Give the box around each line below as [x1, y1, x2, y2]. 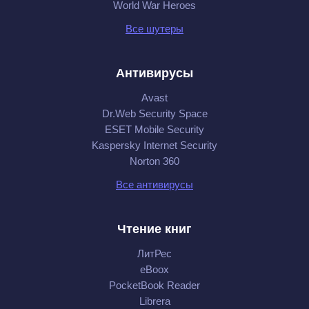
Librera [139, 295, 170, 307]
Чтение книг [117, 221, 192, 236]
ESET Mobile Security [105, 123, 204, 135]
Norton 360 [130, 154, 179, 167]
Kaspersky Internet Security [92, 139, 217, 151]
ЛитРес [137, 247, 172, 259]
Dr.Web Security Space [101, 107, 208, 119]
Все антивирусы [116, 178, 193, 190]
